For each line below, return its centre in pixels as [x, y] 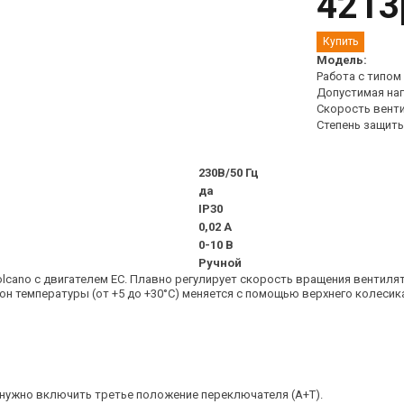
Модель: [342, 60]
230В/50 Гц [229, 173]
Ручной [220, 263]
